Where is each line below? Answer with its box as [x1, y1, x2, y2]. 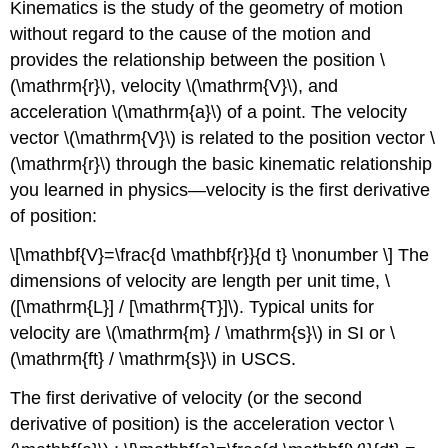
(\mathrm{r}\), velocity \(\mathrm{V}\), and [10, 76, 339, 97]
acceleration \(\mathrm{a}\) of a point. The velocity [10, 102, 408, 123]
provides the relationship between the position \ [10, 50, 386, 71]
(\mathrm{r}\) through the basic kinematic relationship [10, 154, 433, 175]
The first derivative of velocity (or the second [10, 387, 363, 408]
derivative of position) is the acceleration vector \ [10, 413, 395, 434]
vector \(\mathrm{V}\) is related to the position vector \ [10, 128, 436, 149]
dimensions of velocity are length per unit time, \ [10, 270, 391, 291]
